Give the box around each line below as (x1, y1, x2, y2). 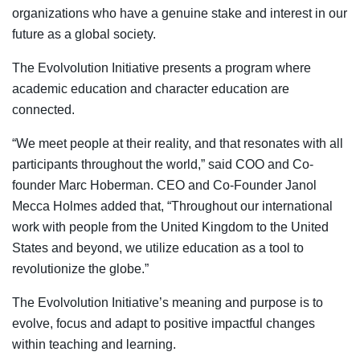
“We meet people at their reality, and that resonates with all (12, 137, 343, 151)
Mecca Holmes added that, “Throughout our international (12, 199, 333, 214)
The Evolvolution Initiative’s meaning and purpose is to (12, 296, 323, 310)
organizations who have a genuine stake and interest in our (12, 6, 347, 21)
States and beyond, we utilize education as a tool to (12, 241, 304, 256)
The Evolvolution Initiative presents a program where (12, 61, 311, 76)
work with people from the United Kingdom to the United (12, 220, 329, 235)
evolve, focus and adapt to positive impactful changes (12, 317, 315, 331)
